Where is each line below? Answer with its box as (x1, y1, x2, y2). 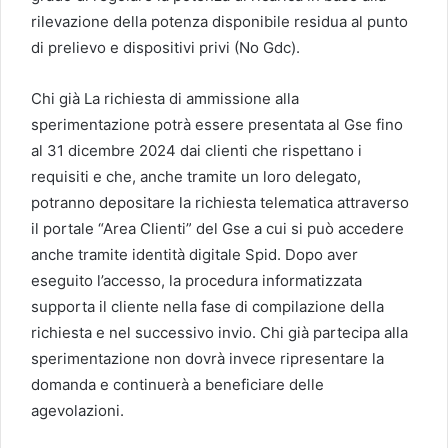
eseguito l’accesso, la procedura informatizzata (31, 270, 362, 290)
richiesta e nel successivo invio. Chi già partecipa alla (31, 322, 408, 342)
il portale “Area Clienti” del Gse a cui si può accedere (31, 218, 404, 238)
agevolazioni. (31, 400, 124, 420)
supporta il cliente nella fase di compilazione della (31, 296, 384, 316)
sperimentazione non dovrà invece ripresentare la (31, 348, 384, 368)
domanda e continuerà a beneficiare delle (31, 374, 324, 394)
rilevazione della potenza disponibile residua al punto (31, 11, 408, 31)
